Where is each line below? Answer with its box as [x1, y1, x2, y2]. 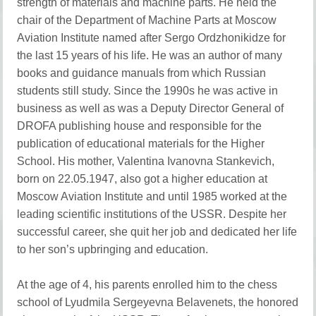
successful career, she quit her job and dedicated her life [17, 226, 298, 238]
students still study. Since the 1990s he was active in [17, 85, 279, 97]
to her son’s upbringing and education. [17, 243, 209, 255]
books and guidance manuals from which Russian [17, 67, 267, 79]
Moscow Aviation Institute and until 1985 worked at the [17, 190, 288, 202]
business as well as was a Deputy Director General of [17, 102, 284, 114]
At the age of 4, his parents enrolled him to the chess [17, 279, 278, 291]
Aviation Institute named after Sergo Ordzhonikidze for [17, 32, 286, 44]
